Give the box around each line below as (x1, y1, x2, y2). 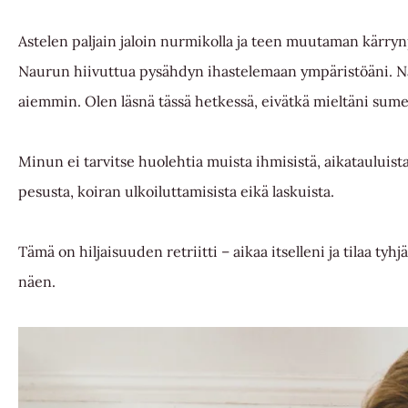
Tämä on (18, 242, 79, 261)
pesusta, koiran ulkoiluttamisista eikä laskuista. (18, 182, 338, 201)
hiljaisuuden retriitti (79, 242, 218, 261)
